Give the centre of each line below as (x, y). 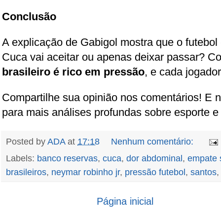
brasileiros (26, 172)
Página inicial (125, 201)
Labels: (21, 158)
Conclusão (29, 16)
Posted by (27, 141)
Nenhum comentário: (153, 141)
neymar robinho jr (86, 172)
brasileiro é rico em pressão (73, 72)
